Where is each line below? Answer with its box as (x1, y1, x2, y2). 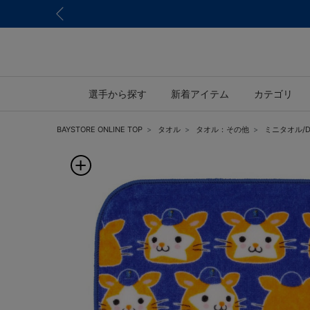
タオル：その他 (196, 125, 249, 134)
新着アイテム (171, 87, 230, 100)
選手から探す (88, 87, 147, 100)
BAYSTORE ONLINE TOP (57, 125, 143, 134)
